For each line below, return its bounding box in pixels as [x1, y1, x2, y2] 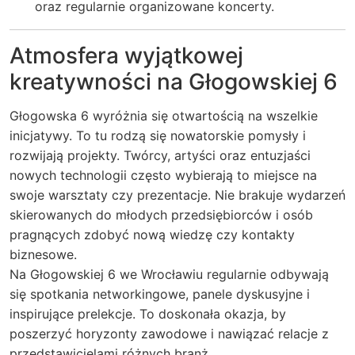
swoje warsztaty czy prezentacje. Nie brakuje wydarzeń [10, 187, 345, 203]
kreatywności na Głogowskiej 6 [10, 68, 338, 95]
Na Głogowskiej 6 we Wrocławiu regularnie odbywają [10, 266, 329, 282]
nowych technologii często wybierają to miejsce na [10, 167, 317, 183]
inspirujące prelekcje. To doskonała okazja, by [10, 306, 286, 322]
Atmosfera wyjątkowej [10, 42, 243, 69]
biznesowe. [10, 246, 77, 262]
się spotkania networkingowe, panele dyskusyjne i [10, 286, 310, 302]
